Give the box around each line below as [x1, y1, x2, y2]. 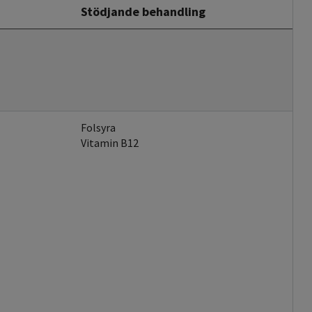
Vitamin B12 [81, 136, 139, 150]
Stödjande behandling [81, 3, 205, 20]
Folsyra [81, 120, 116, 135]
